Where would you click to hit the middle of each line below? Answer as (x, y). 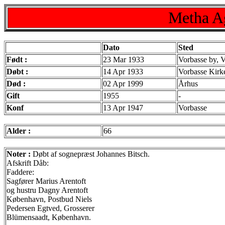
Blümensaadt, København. (49, 217)
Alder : (19, 131)
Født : (17, 60)
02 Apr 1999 (123, 84)
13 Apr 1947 (123, 108)
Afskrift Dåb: (28, 163)
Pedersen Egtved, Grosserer (50, 208)
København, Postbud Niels (49, 199)
